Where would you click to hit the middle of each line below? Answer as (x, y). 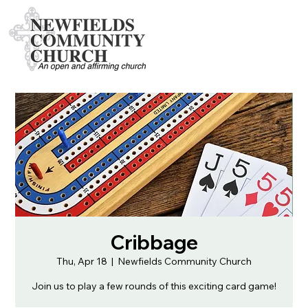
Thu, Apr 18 (82, 261)
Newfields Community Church (185, 261)
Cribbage (154, 242)
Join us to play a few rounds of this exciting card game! (154, 286)
